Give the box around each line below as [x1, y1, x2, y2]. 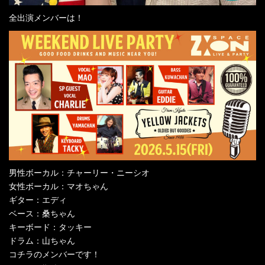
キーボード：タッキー [9, 221, 92, 232]
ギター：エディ [9, 194, 67, 205]
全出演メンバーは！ [9, 12, 83, 23]
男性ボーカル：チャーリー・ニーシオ [9, 167, 150, 178]
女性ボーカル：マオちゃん [9, 180, 108, 192]
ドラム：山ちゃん [9, 235, 75, 246]
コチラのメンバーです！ [9, 248, 100, 260]
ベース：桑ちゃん [9, 208, 75, 219]
